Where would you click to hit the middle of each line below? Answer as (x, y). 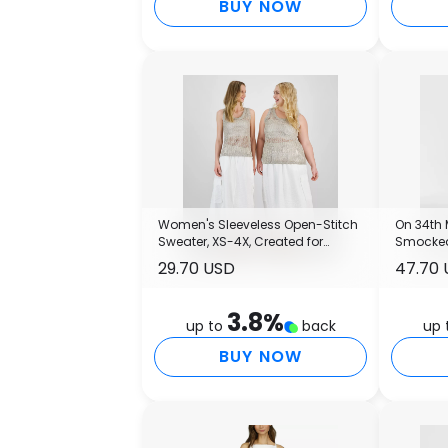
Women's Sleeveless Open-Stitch (258, 224)
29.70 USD (196, 268)
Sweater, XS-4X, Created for (240, 241)
